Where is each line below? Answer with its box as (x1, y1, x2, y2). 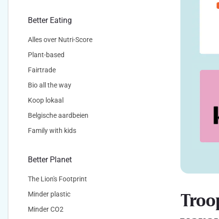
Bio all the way (28, 81, 71, 89)
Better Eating (28, 16, 72, 25)
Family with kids (28, 127, 76, 134)
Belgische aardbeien (28, 111, 88, 119)
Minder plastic (28, 190, 70, 198)
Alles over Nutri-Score (28, 36, 92, 44)
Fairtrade (28, 66, 56, 74)
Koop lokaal (28, 96, 64, 104)
